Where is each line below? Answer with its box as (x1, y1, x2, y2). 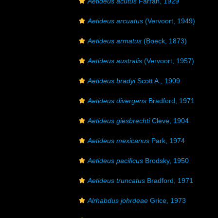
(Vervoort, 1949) (143, 17, 195, 25)
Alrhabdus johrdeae (88, 197, 148, 204)
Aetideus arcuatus (88, 17, 143, 25)
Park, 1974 (149, 137, 185, 145)
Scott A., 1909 (135, 77, 180, 85)
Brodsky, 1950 (143, 157, 189, 164)
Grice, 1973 (148, 197, 186, 204)
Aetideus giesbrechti (88, 117, 150, 125)
